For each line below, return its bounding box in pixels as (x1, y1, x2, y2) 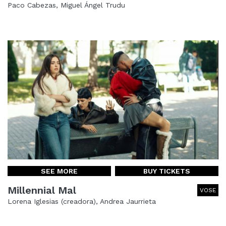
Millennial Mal (8, 184, 76, 196)
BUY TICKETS (143, 166, 190, 175)
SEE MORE (41, 166, 78, 175)
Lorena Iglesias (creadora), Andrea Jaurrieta (8, 197, 156, 205)
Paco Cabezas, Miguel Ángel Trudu (8, 1, 125, 10)
